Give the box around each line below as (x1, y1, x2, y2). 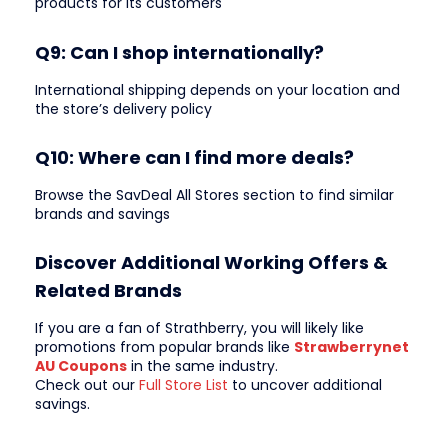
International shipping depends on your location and (35, 79, 400, 100)
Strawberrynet (294, 337, 409, 358)
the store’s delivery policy (35, 98, 212, 119)
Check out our (35, 375, 139, 396)
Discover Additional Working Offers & (35, 250, 388, 276)
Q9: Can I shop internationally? (35, 39, 324, 65)
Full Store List (139, 375, 228, 396)
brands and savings (35, 203, 170, 224)
